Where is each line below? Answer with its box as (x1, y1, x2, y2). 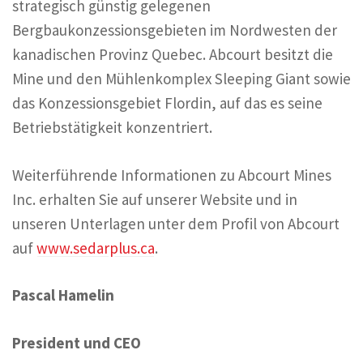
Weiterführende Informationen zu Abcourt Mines (12, 164, 331, 185)
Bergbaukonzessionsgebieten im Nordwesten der (12, 20, 337, 41)
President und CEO (12, 332, 141, 352)
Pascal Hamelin (12, 285, 114, 305)
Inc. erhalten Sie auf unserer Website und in (12, 189, 297, 209)
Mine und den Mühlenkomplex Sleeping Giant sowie (12, 69, 351, 89)
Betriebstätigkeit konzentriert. (12, 117, 212, 138)
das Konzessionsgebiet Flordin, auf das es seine (12, 93, 322, 113)
